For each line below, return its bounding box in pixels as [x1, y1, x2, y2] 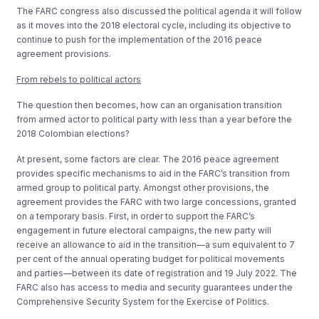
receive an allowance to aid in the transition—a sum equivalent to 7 [16, 239, 296, 250]
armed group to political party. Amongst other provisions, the [16, 182, 270, 193]
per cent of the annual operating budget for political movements [16, 253, 286, 264]
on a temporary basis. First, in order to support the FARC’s [16, 210, 256, 221]
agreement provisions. [16, 48, 112, 59]
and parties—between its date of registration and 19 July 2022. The [16, 267, 298, 278]
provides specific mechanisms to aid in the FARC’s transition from [16, 167, 291, 179]
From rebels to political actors [16, 73, 142, 85]
